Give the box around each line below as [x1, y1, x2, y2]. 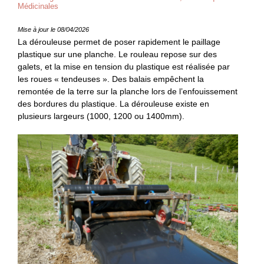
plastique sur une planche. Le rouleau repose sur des [18, 49, 217, 59]
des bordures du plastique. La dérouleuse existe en [18, 98, 209, 108]
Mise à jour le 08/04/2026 [18, 25, 89, 33]
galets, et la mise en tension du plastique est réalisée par [18, 61, 230, 71]
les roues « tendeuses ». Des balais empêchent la [18, 74, 204, 84]
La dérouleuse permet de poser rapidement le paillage [18, 37, 220, 47]
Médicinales [18, 2, 58, 11]
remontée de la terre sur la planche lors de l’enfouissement [18, 86, 237, 96]
